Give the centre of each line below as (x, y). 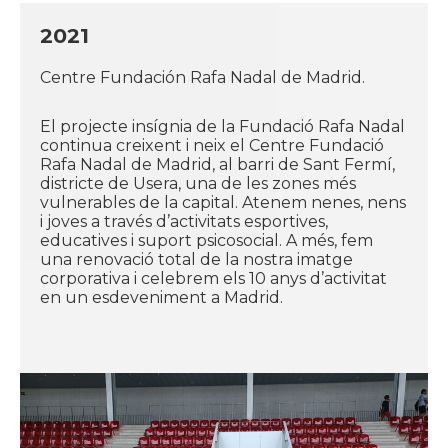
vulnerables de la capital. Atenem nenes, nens (223, 202)
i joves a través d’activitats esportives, (184, 221)
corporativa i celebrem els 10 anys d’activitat (213, 278)
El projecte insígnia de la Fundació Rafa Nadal (222, 126)
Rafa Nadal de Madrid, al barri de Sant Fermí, (217, 164)
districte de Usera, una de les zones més (198, 183)
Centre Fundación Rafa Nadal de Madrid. (202, 77)
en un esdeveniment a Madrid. (161, 297)
